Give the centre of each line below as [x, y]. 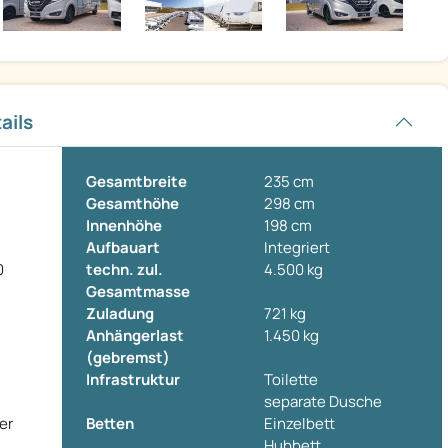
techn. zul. [124, 270]
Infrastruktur [133, 380]
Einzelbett [299, 424]
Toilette [291, 380]
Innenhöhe [124, 226]
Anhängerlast [135, 336]
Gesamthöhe [132, 204]
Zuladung [120, 314]
